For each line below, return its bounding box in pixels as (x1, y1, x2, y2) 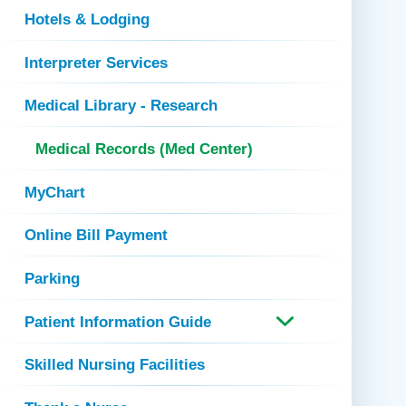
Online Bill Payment (24, 226, 169, 245)
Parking (24, 269, 81, 288)
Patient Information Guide (24, 312, 212, 331)
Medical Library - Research (24, 96, 218, 115)
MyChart (24, 182, 86, 201)
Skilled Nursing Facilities (24, 355, 206, 374)
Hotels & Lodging (24, 9, 150, 28)
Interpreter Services (24, 53, 169, 72)
